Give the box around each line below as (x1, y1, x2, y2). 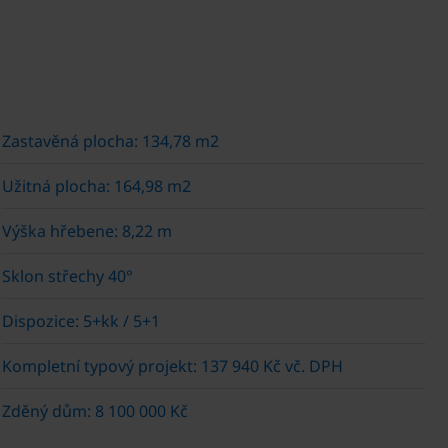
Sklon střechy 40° (2, 264, 133, 287)
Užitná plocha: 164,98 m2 (2, 174, 191, 197)
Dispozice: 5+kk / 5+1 (2, 309, 160, 332)
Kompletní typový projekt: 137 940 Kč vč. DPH (2, 354, 343, 377)
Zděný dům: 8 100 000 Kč (2, 399, 188, 422)
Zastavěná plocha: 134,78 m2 (2, 129, 219, 152)
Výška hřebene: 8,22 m (2, 219, 172, 242)
